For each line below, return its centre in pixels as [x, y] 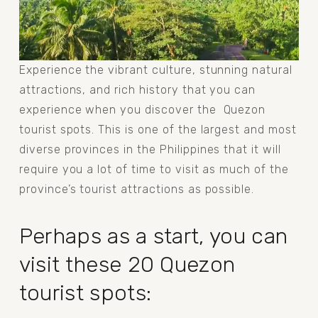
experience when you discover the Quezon [142, 109]
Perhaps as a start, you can [153, 236]
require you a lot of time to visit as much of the [154, 169]
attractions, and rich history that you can [137, 89]
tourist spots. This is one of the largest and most [158, 129]
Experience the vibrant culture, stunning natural [155, 70]
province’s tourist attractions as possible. [137, 189]
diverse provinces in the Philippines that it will [150, 149]
